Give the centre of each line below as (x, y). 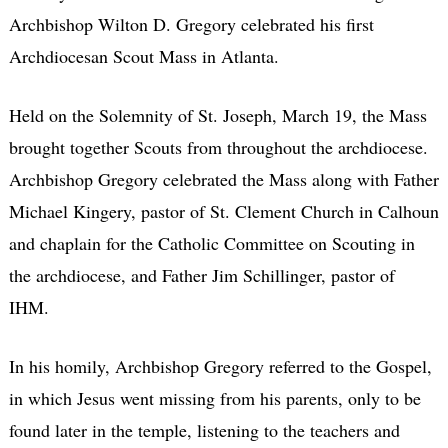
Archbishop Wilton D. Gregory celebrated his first (191, 23)
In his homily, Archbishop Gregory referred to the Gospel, (220, 365)
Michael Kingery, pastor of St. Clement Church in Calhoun (223, 210)
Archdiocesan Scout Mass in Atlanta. (143, 55)
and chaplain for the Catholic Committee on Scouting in (211, 242)
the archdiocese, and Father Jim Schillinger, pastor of (201, 274)
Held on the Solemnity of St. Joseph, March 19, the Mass (217, 114)
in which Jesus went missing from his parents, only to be (214, 397)
